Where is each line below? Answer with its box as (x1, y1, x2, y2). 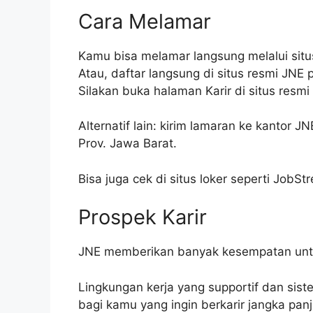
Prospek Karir (78, 205, 207, 229)
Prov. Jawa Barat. (78, 136, 177, 150)
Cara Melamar (78, 8, 211, 34)
